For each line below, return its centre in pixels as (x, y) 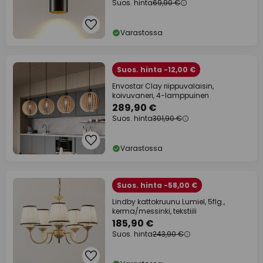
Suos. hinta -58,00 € (157, 186)
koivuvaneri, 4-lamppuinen (161, 96)
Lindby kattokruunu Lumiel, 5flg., (168, 202)
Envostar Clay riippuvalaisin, (163, 86)
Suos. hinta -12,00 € (156, 70)
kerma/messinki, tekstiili (154, 211)
